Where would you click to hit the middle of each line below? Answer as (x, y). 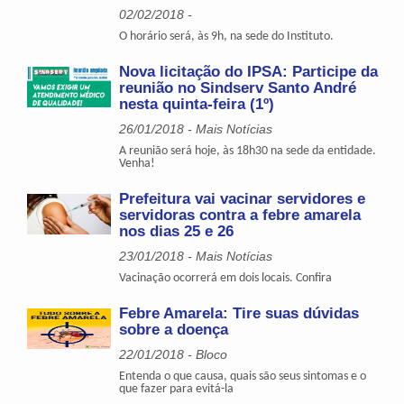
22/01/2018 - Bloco (174, 354)
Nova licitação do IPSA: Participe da (249, 71)
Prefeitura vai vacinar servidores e (243, 198)
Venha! (138, 163)
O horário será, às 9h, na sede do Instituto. (227, 36)
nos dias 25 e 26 (177, 231)
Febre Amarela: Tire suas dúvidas (239, 313)
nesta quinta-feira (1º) (197, 104)
